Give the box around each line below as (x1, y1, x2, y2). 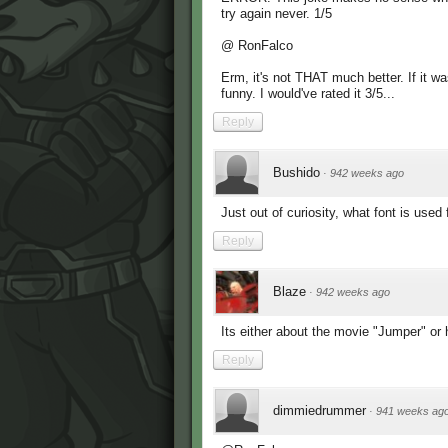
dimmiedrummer (273, 403, 366, 419)
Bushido (273, 165, 320, 181)
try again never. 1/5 (221, 6, 332, 22)
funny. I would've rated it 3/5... (221, 86, 395, 102)
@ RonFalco (221, 38, 293, 54)
